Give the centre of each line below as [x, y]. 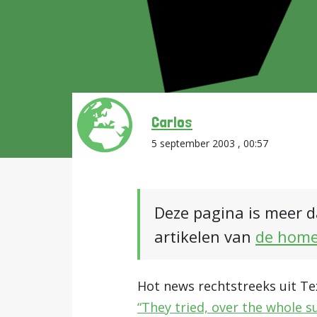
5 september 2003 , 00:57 [210, 143]
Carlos [172, 122]
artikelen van [205, 236]
